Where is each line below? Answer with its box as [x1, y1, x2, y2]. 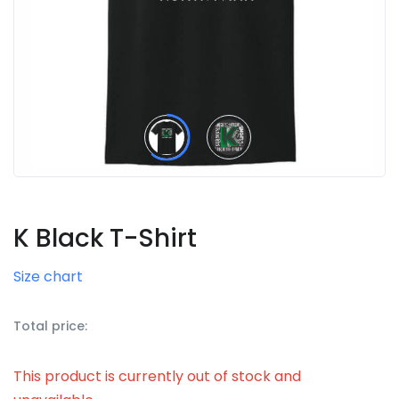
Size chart [13, 265, 83, 287]
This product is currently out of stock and [13, 365, 301, 387]
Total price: [13, 316, 87, 335]
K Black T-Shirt [13, 220, 197, 256]
